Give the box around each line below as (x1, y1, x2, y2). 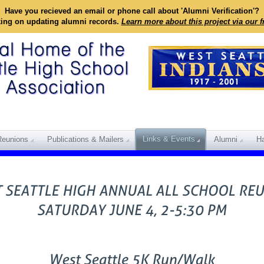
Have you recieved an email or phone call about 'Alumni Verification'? (5, 6, 259, 15)
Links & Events (143, 134, 195, 143)
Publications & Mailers (47, 135, 124, 144)
